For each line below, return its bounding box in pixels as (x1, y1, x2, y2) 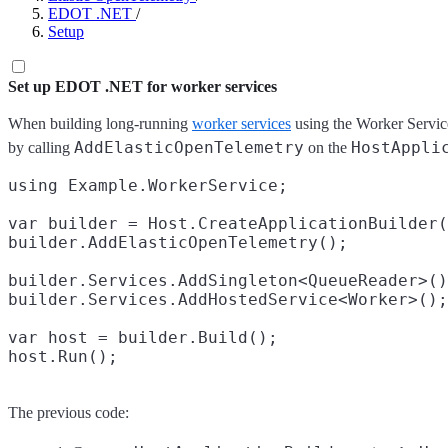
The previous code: (8, 404, 129, 421)
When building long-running (8, 115, 192, 132)
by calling (8, 139, 74, 156)
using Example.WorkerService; (8, 176, 288, 195)
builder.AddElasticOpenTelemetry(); (8, 233, 348, 252)
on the (304, 139, 351, 156)
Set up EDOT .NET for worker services (8, 78, 277, 95)
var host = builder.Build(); (8, 328, 278, 347)
